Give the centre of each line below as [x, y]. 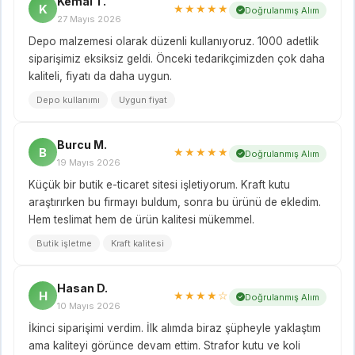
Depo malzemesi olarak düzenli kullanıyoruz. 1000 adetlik [174, 41]
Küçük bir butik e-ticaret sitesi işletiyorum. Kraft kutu [159, 184]
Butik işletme [64, 243]
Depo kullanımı [68, 99]
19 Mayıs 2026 [89, 162]
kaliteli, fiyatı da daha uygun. [100, 76]
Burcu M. [82, 144]
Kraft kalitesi [137, 243]
